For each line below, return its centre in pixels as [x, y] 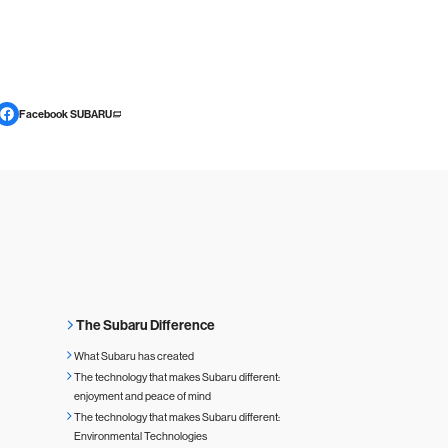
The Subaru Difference [145, 325]
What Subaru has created [133, 356]
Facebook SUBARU [66, 114]
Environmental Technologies [140, 436]
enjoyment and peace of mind [142, 396]
